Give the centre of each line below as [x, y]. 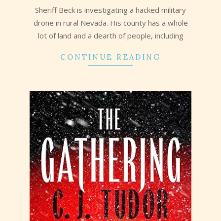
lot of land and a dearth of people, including [110, 35]
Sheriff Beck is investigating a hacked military [110, 10]
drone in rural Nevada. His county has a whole [110, 22]
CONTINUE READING [110, 57]
